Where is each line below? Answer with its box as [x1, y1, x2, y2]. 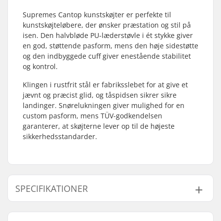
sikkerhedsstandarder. [23, 132, 97, 141]
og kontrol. [23, 62, 58, 71]
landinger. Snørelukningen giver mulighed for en [23, 101, 184, 110]
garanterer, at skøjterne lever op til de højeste [23, 121, 175, 131]
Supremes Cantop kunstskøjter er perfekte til [23, 10, 171, 19]
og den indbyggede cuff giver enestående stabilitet [23, 51, 191, 61]
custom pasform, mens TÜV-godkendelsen [23, 111, 162, 120]
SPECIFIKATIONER [15, 183, 88, 194]
